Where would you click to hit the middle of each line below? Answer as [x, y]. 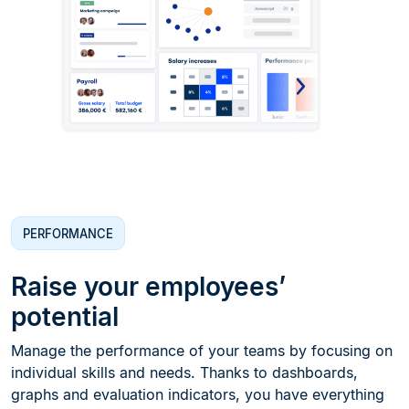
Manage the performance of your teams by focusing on [202, 350]
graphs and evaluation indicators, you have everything [198, 394]
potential [65, 316]
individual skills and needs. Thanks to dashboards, [184, 372]
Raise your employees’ [148, 286]
